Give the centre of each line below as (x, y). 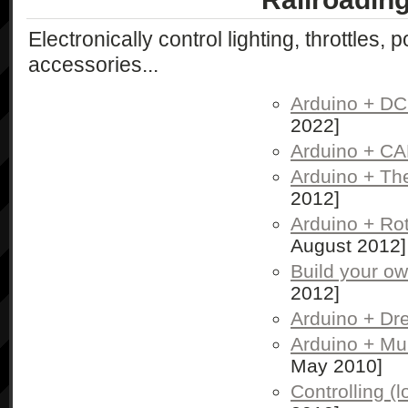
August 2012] (348, 245)
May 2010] (337, 366)
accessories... (93, 65)
